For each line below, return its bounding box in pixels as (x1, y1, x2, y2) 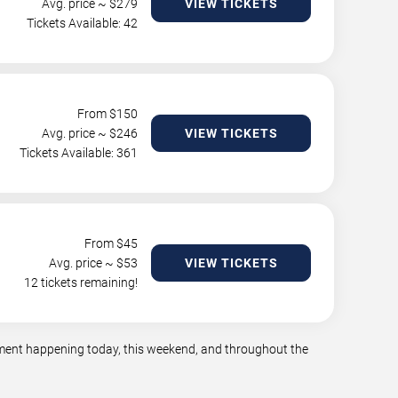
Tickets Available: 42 (27, 16, 138, 30)
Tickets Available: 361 (20, 146, 138, 160)
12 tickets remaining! (24, 275, 138, 290)
